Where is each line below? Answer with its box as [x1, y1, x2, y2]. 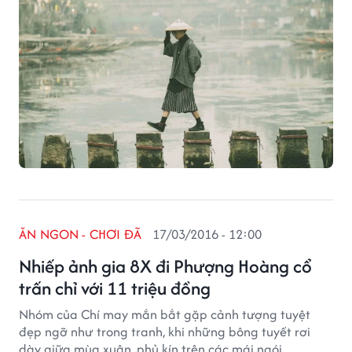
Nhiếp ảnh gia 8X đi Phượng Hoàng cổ [19, 253, 312, 279]
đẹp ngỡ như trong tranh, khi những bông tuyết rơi [19, 322, 310, 341]
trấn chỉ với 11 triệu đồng [19, 275, 211, 301]
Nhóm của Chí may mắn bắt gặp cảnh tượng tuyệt [19, 305, 310, 324]
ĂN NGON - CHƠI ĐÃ [19, 225, 142, 244]
